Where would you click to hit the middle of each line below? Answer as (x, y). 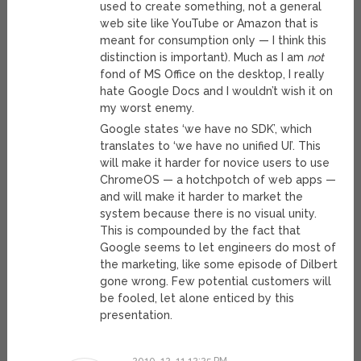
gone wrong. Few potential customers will (216, 282)
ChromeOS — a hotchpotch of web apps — (218, 180)
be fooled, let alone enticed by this (197, 299)
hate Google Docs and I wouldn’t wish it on (217, 91)
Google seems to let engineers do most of (218, 248)
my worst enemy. (147, 108)
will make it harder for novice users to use (215, 163)
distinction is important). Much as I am (204, 58)
